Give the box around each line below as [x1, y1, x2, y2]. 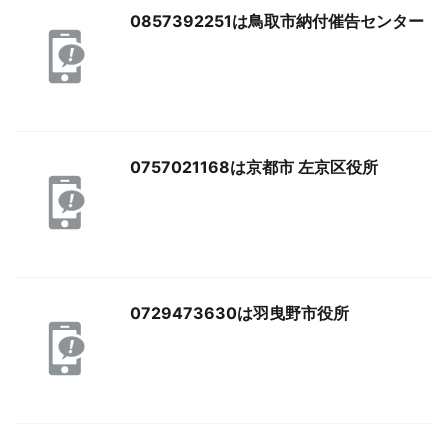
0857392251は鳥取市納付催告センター [130, 11, 424, 32]
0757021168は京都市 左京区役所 [130, 157, 378, 178]
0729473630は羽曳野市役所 [130, 303, 349, 324]
